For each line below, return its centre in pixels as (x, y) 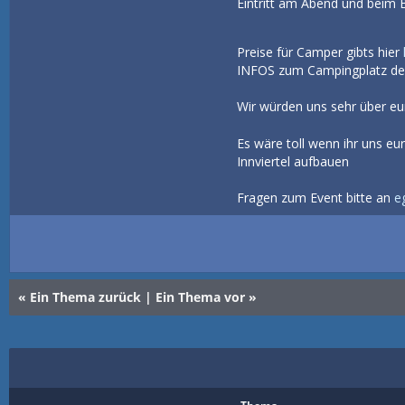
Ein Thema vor (200, 297)
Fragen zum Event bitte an (315, 197)
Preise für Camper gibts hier (320, 52)
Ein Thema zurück (85, 297)
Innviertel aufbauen (292, 161)
